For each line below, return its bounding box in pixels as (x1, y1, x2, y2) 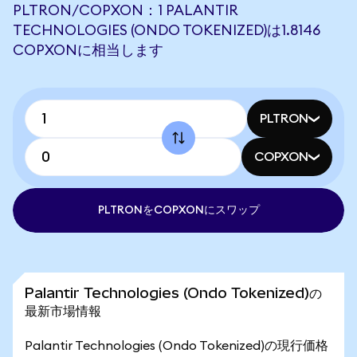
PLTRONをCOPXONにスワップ (97, 205, 260, 216)
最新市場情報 (25, 302, 101, 319)
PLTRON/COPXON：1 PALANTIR (13, 3, 238, 18)
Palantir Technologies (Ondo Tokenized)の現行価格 (25, 339, 328, 352)
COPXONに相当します (13, 43, 163, 57)
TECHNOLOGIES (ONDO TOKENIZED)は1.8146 (13, 23, 320, 37)
